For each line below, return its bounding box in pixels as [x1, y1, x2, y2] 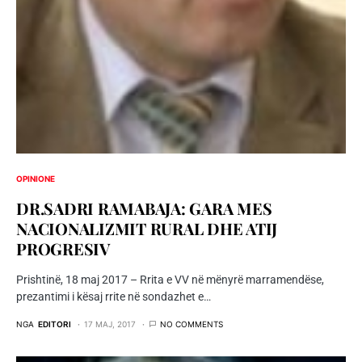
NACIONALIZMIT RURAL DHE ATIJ [16, 217, 277, 240]
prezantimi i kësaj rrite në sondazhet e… [16, 290, 211, 304]
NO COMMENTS [160, 319, 223, 330]
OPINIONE [16, 174, 55, 184]
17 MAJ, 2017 [84, 319, 136, 330]
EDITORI [38, 319, 71, 330]
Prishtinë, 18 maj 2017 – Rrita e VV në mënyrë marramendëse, [16, 273, 324, 287]
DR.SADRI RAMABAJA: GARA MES [16, 197, 272, 220]
